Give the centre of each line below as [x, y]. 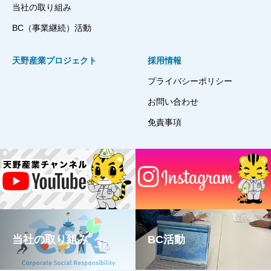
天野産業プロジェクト [54, 61]
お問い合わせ [173, 102]
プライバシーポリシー [190, 81]
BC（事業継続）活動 [52, 28]
